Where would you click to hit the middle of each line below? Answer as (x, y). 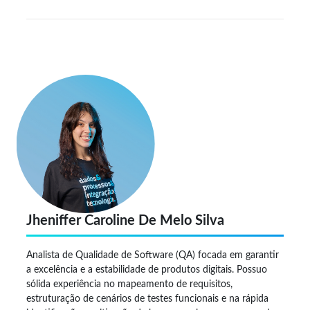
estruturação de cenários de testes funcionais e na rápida (147, 299)
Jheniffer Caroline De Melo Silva (125, 221)
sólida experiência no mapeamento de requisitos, (129, 284)
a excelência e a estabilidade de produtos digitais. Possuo (147, 270)
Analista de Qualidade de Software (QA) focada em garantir (153, 255)
